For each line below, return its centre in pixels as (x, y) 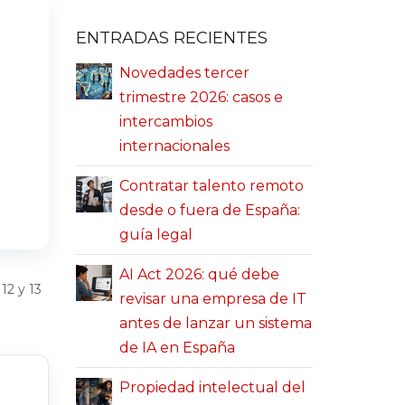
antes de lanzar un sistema (215, 323)
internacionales (174, 146)
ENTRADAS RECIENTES (171, 38)
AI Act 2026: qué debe (199, 274)
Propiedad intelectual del (212, 387)
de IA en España (177, 348)
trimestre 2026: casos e (201, 97)
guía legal (155, 235)
